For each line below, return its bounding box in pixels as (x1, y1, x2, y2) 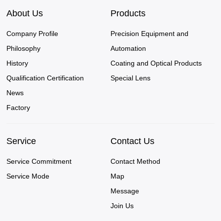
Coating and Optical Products (110, 59, 202, 68)
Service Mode (6, 172, 50, 181)
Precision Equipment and (110, 30, 188, 38)
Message (110, 187, 139, 195)
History (6, 59, 29, 68)
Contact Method (110, 157, 160, 166)
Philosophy (6, 44, 41, 53)
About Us (6, 8, 43, 19)
